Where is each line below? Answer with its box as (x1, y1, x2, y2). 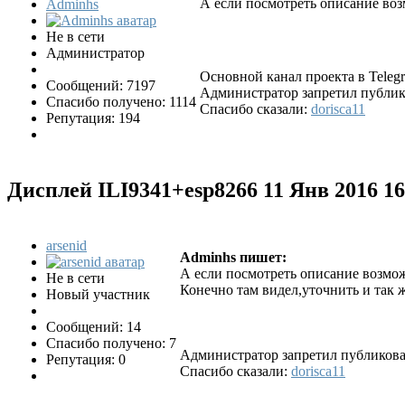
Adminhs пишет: (180, 249, 287, 265)
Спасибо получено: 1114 (46, 94, 196, 110)
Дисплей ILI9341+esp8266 (7, 178, 263, 202)
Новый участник (46, 286, 150, 302)
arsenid (46, 237, 87, 253)
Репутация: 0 (46, 351, 126, 367)
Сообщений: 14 (46, 318, 141, 334)
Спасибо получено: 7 (46, 334, 176, 351)
